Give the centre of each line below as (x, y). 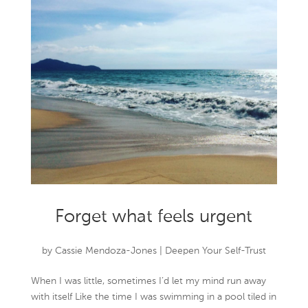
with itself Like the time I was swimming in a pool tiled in (153, 297)
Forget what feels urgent (154, 218)
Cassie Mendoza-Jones (106, 251)
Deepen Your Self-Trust (215, 251)
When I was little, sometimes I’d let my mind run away (148, 282)
